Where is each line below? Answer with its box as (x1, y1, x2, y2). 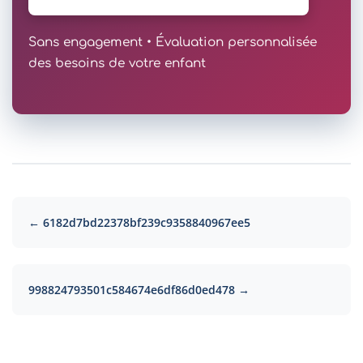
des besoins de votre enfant (28, 55, 206, 70)
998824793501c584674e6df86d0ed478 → (28, 281, 250, 297)
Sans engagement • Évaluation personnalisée (28, 34, 317, 49)
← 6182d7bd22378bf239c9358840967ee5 (28, 214, 250, 230)
